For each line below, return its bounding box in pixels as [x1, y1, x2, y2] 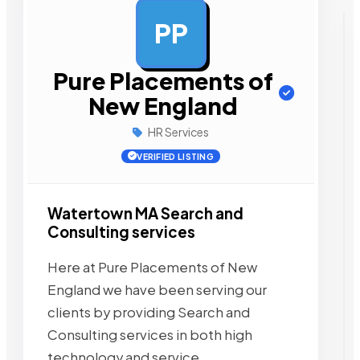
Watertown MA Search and [47, 204, 243, 223]
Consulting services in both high [47, 325, 252, 343]
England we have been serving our [47, 280, 267, 298]
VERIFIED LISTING [137, 151, 215, 162]
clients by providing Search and [47, 303, 250, 321]
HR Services [146, 125, 209, 139]
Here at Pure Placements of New [47, 258, 257, 276]
